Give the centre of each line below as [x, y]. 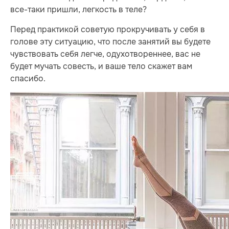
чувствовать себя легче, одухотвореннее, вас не [105, 54]
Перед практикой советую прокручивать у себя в [108, 29]
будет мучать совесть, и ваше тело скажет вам [101, 66]
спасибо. [28, 78]
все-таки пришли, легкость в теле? [78, 10]
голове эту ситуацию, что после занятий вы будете [110, 41]
